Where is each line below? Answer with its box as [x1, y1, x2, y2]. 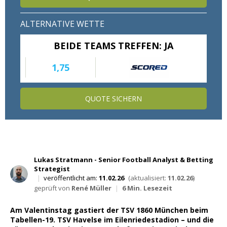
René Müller [71, 183, 113, 193]
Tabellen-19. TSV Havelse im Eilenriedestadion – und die [10, 215, 214, 225]
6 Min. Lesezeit [122, 183, 172, 193]
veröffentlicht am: [44, 173, 99, 183]
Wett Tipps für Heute [100, 3, 169, 12]
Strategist [34, 164, 70, 174]
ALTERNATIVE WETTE [20, 18, 104, 30]
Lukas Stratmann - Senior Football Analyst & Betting [34, 155, 213, 165]
